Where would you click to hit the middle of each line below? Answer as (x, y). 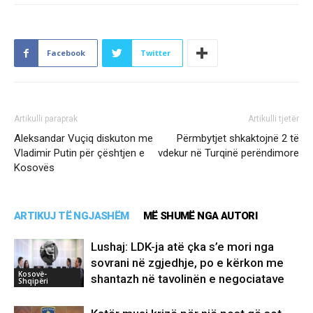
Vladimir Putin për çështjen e (79, 153)
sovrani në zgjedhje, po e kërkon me (187, 263)
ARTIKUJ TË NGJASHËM (72, 216)
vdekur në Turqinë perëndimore (228, 153)
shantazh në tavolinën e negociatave (188, 279)
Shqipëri (33, 281)
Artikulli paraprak (46, 119)
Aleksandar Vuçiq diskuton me (83, 139)
